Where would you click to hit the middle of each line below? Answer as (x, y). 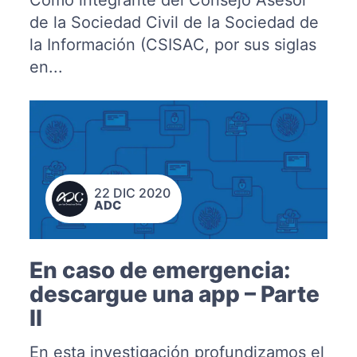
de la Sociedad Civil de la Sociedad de (174, 22)
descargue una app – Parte (174, 294)
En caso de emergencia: (160, 270)
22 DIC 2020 (132, 192)
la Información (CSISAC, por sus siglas (173, 44)
